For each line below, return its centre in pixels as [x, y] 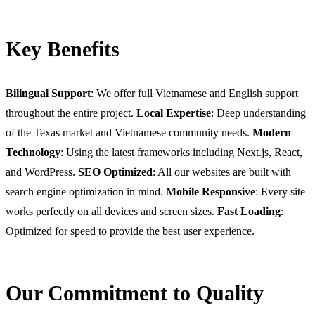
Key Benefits [63, 49]
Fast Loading [249, 211]
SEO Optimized [115, 172]
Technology [33, 152]
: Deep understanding [258, 112]
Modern [272, 132]
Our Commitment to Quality [135, 292]
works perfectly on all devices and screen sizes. [111, 211]
